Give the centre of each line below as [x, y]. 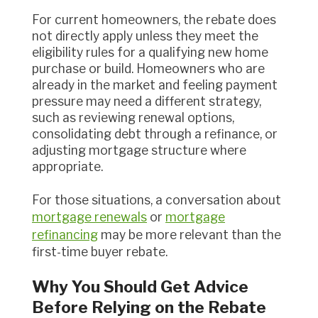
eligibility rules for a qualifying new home [150, 53]
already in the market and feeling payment [155, 85]
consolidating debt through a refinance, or [155, 134]
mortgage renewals [89, 217]
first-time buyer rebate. [100, 252]
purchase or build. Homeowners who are [148, 69]
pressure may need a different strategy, [147, 102]
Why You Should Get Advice [140, 286]
